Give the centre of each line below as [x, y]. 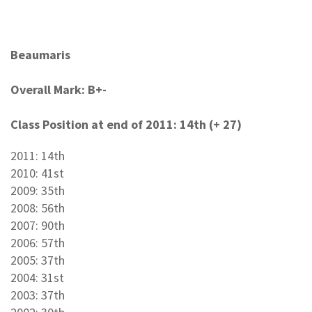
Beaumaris [40, 54]
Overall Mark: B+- [58, 89]
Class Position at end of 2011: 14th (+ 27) [126, 124]
